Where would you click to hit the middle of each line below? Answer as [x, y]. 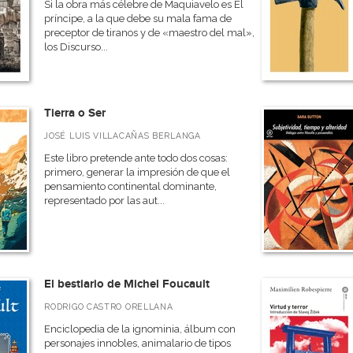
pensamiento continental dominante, [131, 186]
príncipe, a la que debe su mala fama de [138, 19]
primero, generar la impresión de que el [137, 172]
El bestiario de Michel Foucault [127, 284]
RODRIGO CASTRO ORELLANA [109, 307]
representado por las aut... [105, 201]
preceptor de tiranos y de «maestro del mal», [150, 33]
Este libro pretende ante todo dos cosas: [136, 158]
